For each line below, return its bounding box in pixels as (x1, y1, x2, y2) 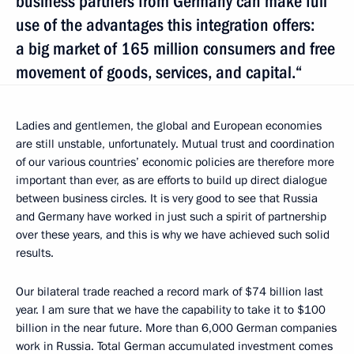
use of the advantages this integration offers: (16, 14, 314, 35)
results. (16, 244, 54, 261)
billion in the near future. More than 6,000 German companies (16, 319, 337, 336)
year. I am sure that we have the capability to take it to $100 (16, 301, 326, 318)
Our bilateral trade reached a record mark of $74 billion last (16, 283, 323, 299)
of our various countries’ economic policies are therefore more (16, 153, 334, 170)
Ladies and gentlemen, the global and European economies (16, 117, 322, 134)
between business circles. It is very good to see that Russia (16, 190, 318, 206)
